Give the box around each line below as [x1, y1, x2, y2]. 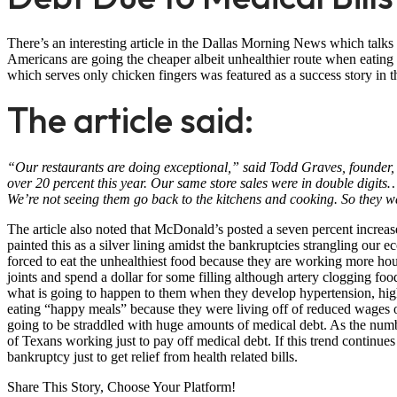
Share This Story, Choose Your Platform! [7, 378, 236, 394]
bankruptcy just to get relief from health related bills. [7, 348, 298, 364]
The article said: [7, 97, 254, 142]
